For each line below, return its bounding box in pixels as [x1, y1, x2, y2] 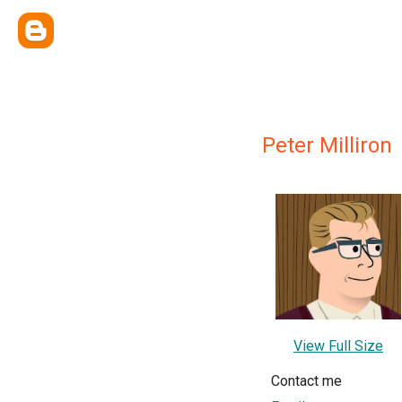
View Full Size [293, 337, 383, 354]
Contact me [271, 372, 342, 389]
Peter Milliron [262, 133, 392, 158]
